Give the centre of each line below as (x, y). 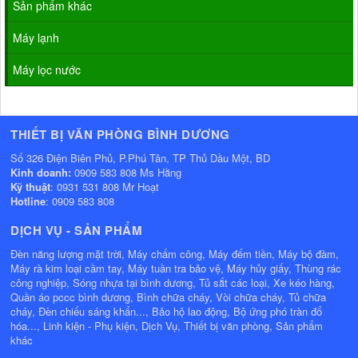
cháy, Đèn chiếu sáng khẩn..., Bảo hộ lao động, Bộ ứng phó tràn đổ (166, 312)
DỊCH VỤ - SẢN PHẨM (76, 231)
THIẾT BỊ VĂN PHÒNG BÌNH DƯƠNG (120, 135)
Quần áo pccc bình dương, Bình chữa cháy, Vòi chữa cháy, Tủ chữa (168, 297)
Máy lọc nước (47, 70)
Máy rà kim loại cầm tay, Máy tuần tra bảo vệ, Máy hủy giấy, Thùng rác (176, 268)
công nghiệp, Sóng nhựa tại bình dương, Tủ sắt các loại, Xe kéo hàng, (173, 283)
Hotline (28, 201)
